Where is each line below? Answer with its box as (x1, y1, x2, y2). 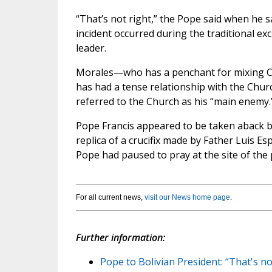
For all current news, (75, 193, 144, 202)
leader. (75, 41, 106, 55)
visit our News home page (144, 193, 230, 202)
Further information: (75, 231, 165, 245)
